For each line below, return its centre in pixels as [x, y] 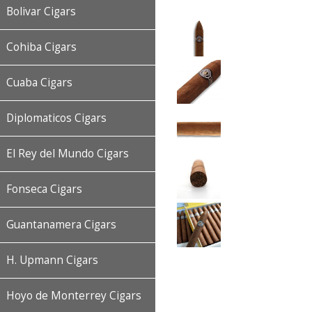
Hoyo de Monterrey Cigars [74, 296]
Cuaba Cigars [39, 83]
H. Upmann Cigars [52, 260]
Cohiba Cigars [41, 47]
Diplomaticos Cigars [56, 118]
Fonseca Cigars [44, 189]
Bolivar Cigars [41, 11]
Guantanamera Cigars [61, 225]
